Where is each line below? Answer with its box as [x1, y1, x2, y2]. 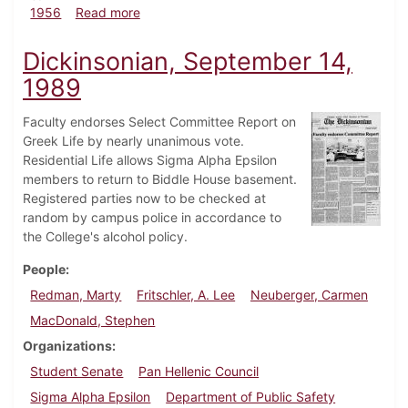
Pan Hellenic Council [138, 363, 260, 380]
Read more [75, 5, 140, 21]
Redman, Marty [30, 287, 122, 303]
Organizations [23, 338, 112, 354]
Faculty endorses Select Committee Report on [23, 114, 296, 130]
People [23, 261, 66, 278]
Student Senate [30, 363, 124, 380]
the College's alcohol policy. [23, 229, 188, 245]
